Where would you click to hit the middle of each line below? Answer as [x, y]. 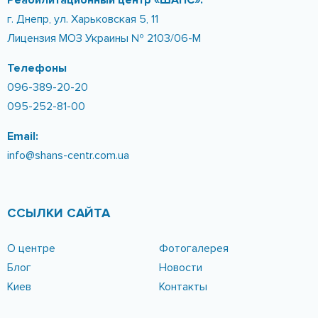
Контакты [183, 287]
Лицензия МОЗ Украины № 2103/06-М [104, 39]
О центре [31, 249]
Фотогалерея [194, 249]
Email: [23, 137]
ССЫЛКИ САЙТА [59, 213]
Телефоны [37, 68]
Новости [181, 268]
